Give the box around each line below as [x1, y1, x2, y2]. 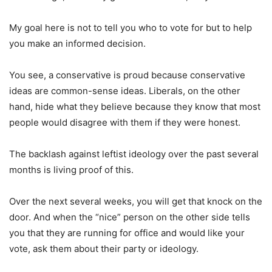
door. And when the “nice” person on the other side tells [9, 211, 250, 223]
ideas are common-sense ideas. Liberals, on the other [9, 85, 240, 97]
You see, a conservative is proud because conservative [9, 69, 245, 81]
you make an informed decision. [9, 38, 146, 50]
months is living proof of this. [9, 164, 134, 176]
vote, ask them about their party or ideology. [9, 243, 199, 255]
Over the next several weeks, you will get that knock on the [9, 195, 262, 208]
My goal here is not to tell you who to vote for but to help [9, 22, 252, 34]
